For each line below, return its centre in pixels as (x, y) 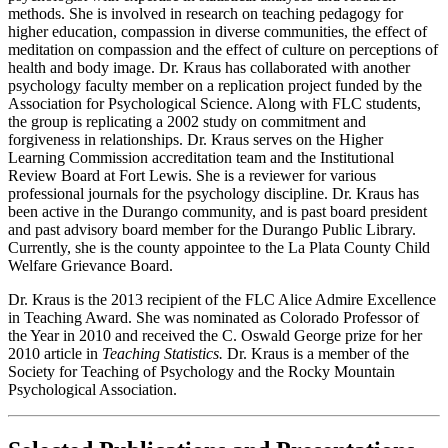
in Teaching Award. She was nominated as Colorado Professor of (213, 317)
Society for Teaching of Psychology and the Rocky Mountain (201, 371)
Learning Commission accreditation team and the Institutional (201, 157)
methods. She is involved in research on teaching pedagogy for (205, 13)
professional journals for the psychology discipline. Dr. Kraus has (213, 193)
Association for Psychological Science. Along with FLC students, (214, 103)
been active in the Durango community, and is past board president (217, 211)
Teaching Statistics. (164, 353)
